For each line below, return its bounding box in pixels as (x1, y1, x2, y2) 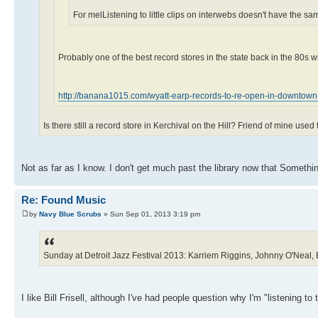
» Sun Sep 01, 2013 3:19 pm (102, 209, 200, 218)
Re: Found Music (21, 194, 106, 207)
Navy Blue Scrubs (39, 209, 102, 218)
